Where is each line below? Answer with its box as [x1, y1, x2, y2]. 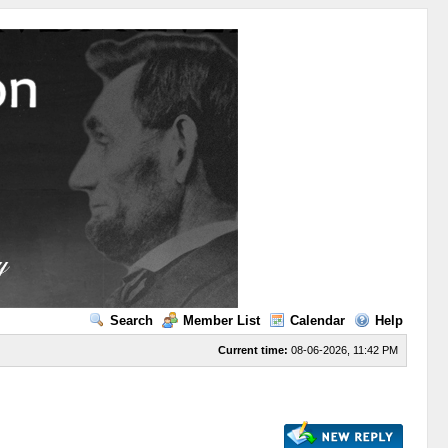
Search [109, 313, 153, 328]
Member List [182, 313, 260, 328]
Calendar [289, 313, 345, 328]
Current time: [217, 344, 288, 356]
